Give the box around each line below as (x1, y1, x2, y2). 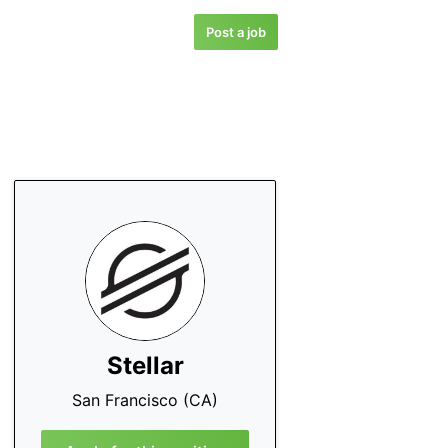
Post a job (206, 24, 266, 40)
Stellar (106, 351, 184, 380)
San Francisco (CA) (72, 390, 219, 410)
